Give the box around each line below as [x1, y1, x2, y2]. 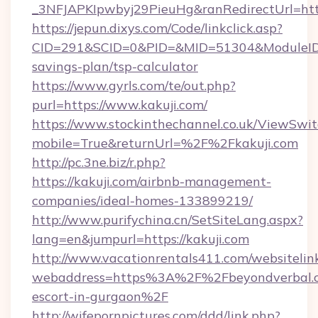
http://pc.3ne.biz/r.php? [32, 154, 165, 170]
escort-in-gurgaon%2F [32, 288, 168, 305]
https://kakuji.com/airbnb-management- [32, 173, 271, 190]
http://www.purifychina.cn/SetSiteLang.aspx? [32, 212, 303, 228]
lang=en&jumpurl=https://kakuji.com [32, 231, 249, 247]
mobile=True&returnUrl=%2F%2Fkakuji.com [32, 135, 298, 151]
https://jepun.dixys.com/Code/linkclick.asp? [32, 20, 283, 36]
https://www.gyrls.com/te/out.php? [32, 77, 236, 94]
